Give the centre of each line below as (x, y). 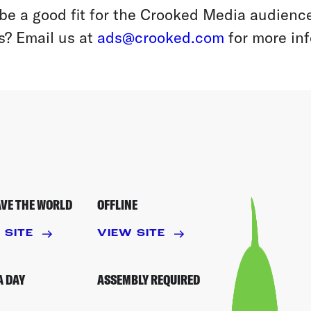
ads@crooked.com (161, 37)
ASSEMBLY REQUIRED (148, 279)
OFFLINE (117, 204)
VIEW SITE (131, 234)
